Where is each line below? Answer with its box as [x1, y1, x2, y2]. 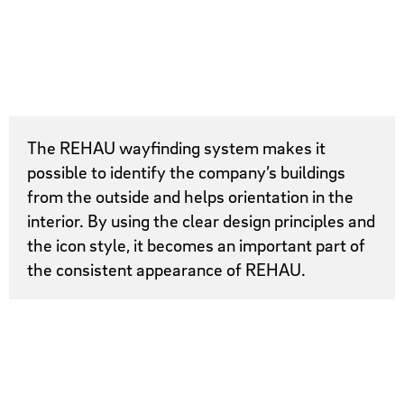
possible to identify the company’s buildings [27, 160, 346, 183]
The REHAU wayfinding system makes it [27, 135, 326, 159]
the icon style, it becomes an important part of [27, 233, 366, 256]
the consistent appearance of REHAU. [27, 257, 307, 280]
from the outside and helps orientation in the [27, 184, 354, 207]
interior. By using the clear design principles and [27, 208, 376, 232]
